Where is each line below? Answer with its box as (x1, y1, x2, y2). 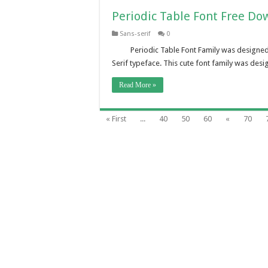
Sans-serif (120, 30, 150, 38)
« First (106, 114, 126, 123)
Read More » (119, 81, 156, 89)
